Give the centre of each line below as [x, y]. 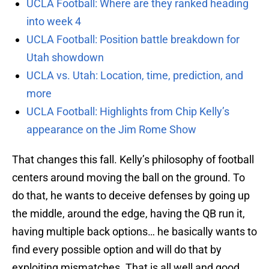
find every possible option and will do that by [117, 250]
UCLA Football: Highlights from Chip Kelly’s [128, 112]
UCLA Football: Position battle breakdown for [133, 40]
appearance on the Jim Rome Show [111, 130]
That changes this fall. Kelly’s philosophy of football [133, 160]
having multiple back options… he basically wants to [134, 232]
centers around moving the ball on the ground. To [128, 178]
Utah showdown [65, 58]
